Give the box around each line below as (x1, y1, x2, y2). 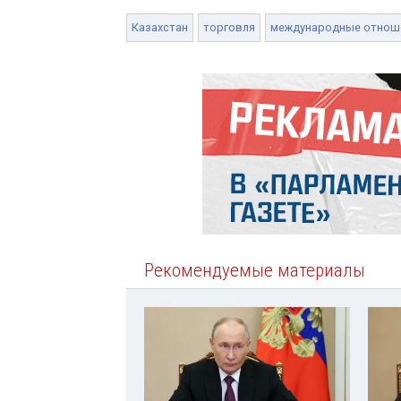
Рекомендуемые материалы (144, 259, 365, 281)
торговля (203, 20, 255, 34)
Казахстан (132, 20, 188, 34)
